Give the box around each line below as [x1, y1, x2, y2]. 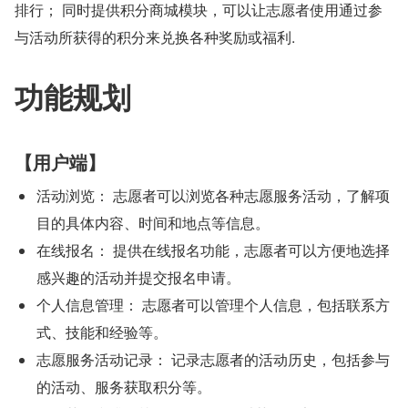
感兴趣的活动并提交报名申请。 [36, 267, 240, 288]
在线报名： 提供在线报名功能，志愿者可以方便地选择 [36, 240, 390, 260]
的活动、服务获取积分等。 [36, 376, 211, 397]
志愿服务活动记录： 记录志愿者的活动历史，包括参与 [36, 349, 390, 370]
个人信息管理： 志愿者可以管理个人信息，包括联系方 [36, 294, 390, 315]
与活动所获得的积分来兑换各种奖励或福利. [15, 26, 295, 47]
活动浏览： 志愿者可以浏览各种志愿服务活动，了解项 [36, 185, 390, 206]
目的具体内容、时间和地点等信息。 [36, 212, 270, 233]
